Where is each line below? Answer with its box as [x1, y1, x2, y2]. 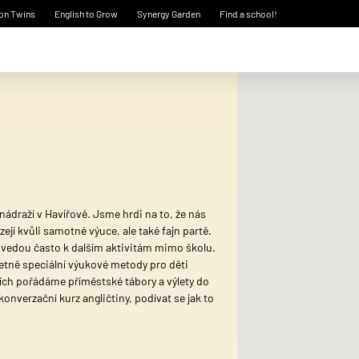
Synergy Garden [137, 8, 200, 19]
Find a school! [220, 8, 277, 19]
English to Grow [54, 8, 118, 19]
